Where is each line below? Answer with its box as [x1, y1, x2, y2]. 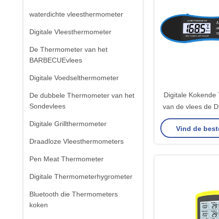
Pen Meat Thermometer [29, 155, 104, 163]
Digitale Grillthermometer [29, 120, 107, 128]
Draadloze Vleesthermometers [29, 137, 124, 145]
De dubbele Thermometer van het [29, 91, 134, 99]
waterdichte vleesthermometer [29, 10, 123, 18]
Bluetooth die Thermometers [29, 190, 118, 198]
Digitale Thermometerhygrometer [29, 173, 132, 180]
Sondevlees [29, 102, 66, 110]
